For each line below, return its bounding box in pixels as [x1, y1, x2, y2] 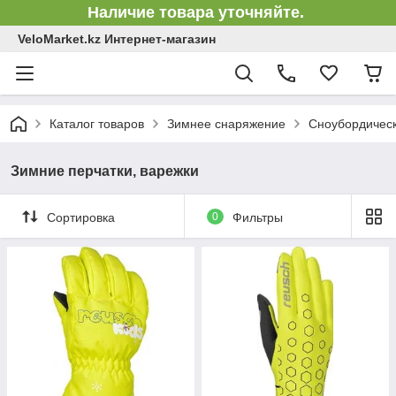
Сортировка [47, 209, 115, 225]
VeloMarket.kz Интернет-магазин [18, 32, 216, 46]
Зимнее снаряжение [167, 117, 286, 131]
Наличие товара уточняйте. [88, 4, 308, 21]
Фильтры [232, 209, 283, 225]
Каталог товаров [49, 117, 144, 131]
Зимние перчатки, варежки [11, 164, 199, 179]
